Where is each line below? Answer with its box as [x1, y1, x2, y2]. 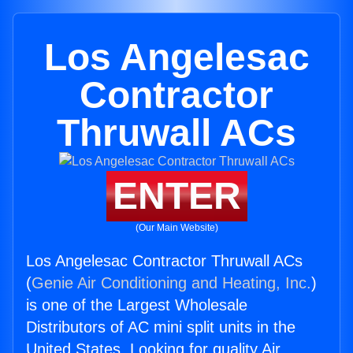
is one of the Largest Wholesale [26, 296, 247, 314]
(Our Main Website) [135, 222, 218, 233]
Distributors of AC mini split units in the [26, 318, 295, 336]
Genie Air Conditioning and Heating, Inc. [32, 274, 311, 292]
